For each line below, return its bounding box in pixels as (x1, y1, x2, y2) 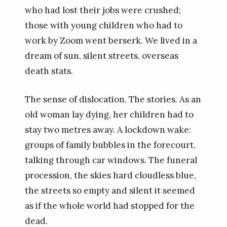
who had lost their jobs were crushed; (24, 5, 181, 16)
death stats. (24, 65, 73, 77)
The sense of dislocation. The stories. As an (24, 93, 201, 105)
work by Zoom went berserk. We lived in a (24, 35, 197, 46)
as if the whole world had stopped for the (24, 200, 195, 211)
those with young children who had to (24, 20, 182, 31)
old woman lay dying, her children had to (24, 108, 194, 120)
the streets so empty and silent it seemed (24, 184, 195, 196)
